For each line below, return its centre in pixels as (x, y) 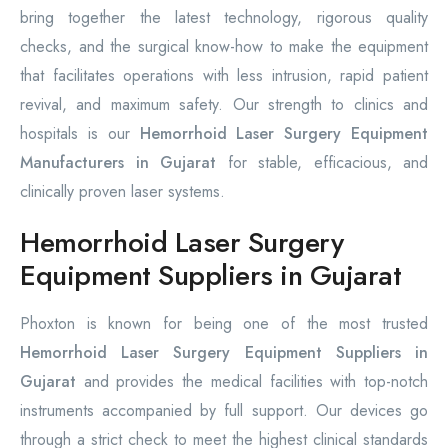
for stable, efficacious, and (322, 162)
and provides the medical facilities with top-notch (252, 381)
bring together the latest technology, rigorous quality (224, 17)
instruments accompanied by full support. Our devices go (224, 410)
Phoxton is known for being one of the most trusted (224, 323)
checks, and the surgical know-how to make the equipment (224, 46)
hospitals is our (80, 133)
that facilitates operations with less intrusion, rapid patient (224, 75)
